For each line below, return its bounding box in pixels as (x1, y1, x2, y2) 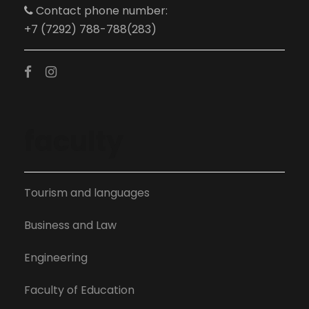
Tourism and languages (24, 184, 150, 201)
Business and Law (24, 217, 117, 233)
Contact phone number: (33, 2, 168, 19)
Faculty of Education (24, 281, 134, 298)
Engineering (24, 249, 88, 266)
